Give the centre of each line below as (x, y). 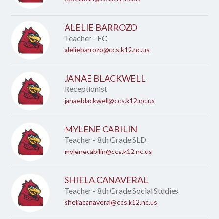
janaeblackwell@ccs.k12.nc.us (110, 100)
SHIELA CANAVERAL (107, 180)
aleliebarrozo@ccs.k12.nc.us (107, 50)
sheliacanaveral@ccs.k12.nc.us (111, 202)
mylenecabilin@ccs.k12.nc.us (109, 151)
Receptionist (86, 89)
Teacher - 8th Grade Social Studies (122, 190)
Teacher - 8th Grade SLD (106, 140)
